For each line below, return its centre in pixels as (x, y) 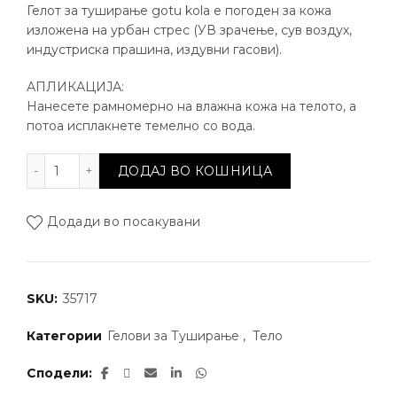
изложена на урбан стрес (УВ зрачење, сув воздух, (189, 30)
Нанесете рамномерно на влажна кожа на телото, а (191, 106)
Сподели (58, 373)
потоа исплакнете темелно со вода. (141, 126)
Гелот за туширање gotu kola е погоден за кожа (179, 11)
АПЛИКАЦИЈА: (75, 87)
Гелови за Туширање (173, 336)
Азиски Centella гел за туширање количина (198, 162)
